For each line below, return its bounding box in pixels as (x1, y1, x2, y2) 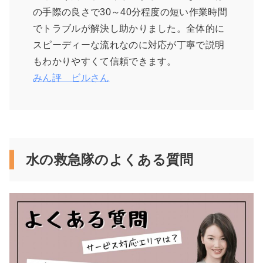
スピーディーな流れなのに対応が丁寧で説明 (33, 40, 225, 50)
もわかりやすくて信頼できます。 (33, 56, 177, 67)
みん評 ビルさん (33, 73, 110, 83)
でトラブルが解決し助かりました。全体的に (33, 23, 225, 34)
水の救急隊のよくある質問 (25, 152, 194, 168)
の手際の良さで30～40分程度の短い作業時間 (33, 7, 228, 18)
